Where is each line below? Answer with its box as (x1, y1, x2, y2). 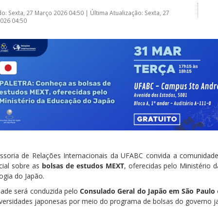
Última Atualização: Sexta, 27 (90, 9, 169, 17)
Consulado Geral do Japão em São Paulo (80, 186, 215, 196)
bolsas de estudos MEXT (41, 161, 124, 170)
